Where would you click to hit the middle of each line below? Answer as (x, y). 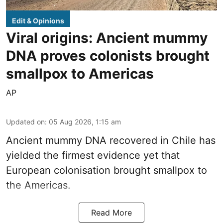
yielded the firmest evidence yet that (93, 155)
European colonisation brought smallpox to (107, 170)
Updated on (25, 121)
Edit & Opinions (38, 20)
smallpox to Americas (80, 73)
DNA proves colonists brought (108, 56)
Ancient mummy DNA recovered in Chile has (111, 140)
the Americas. (38, 185)
